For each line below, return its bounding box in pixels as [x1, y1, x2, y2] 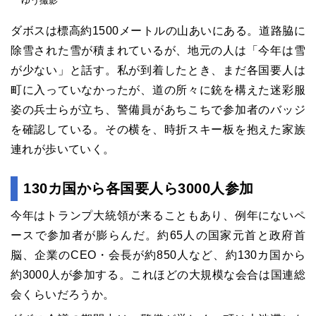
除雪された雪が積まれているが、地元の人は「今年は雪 [11, 44, 305, 56]
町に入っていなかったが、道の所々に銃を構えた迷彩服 [11, 83, 305, 96]
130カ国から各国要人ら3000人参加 [23, 180, 254, 196]
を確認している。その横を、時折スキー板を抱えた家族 [11, 123, 305, 135]
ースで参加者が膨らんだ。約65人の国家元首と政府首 [11, 229, 305, 241]
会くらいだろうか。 [11, 288, 115, 300]
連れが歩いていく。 [11, 142, 115, 155]
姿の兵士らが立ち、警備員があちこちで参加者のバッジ [11, 103, 305, 116]
